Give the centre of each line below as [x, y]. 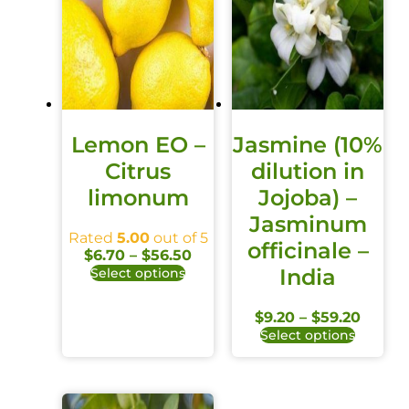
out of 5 [178, 237]
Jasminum [308, 224]
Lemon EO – [138, 144]
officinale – [308, 250]
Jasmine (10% [308, 144]
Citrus [138, 171]
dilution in [308, 171]
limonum [138, 197]
